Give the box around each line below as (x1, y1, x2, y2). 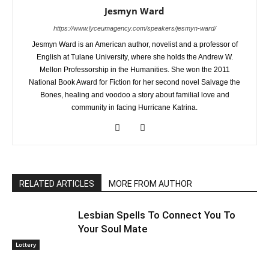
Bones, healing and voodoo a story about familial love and (40, 91, 229, 99)
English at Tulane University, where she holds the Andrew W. (36, 53, 233, 61)
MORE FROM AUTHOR (109, 179, 192, 189)
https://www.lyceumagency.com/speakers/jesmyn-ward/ (53, 25, 216, 32)
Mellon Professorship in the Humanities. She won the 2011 (39, 65, 230, 74)
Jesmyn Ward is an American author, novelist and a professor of (31, 40, 238, 49)
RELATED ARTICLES (19, 179, 94, 189)
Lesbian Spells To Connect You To (78, 209, 235, 221)
